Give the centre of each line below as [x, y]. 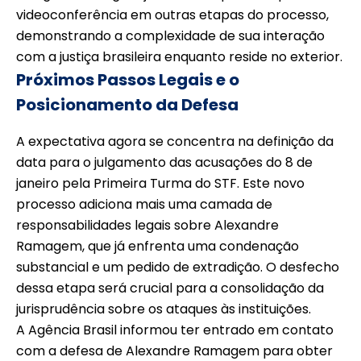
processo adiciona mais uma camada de [144, 204]
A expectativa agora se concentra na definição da [175, 141]
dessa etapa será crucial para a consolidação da [170, 288]
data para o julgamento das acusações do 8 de [164, 162]
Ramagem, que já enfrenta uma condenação [158, 246]
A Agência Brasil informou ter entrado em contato [175, 330]
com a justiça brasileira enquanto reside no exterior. [179, 57]
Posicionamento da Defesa [127, 105]
